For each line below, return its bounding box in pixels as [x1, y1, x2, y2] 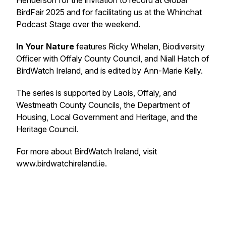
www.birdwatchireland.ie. [16, 158, 107, 168]
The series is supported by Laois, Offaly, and [16, 88, 177, 98]
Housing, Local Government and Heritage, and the [16, 112, 198, 122]
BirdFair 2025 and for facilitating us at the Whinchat [16, 7, 202, 17]
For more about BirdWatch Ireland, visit [16, 146, 157, 156]
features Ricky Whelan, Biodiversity [74, 41, 205, 51]
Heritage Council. [16, 124, 78, 134]
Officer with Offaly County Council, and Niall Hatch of [16, 53, 209, 64]
